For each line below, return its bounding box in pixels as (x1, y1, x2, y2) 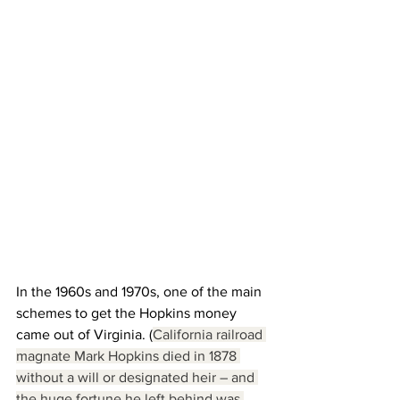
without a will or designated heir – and (16, 369, 258, 385)
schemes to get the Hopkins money (16, 304, 240, 321)
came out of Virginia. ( (16, 326, 153, 342)
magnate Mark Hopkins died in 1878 (16, 347, 240, 363)
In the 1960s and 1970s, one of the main (16, 283, 265, 299)
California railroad (153, 326, 266, 342)
